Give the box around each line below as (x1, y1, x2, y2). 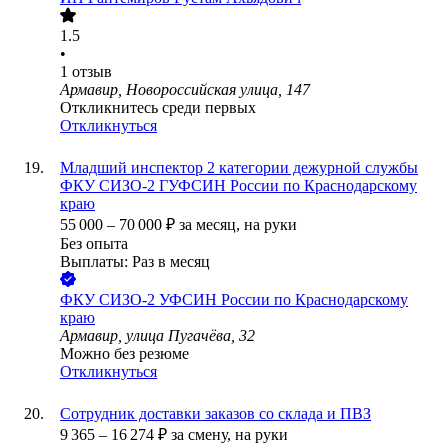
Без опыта (60, 235, 128, 253)
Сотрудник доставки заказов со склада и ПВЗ (60, 405, 371, 423)
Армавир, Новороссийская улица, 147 (60, 81, 310, 99)
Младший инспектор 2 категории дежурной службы (60, 159, 418, 177)
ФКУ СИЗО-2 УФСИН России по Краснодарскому (60, 291, 408, 309)
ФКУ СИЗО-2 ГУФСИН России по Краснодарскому (60, 177, 417, 195)
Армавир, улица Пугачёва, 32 (60, 327, 255, 345)
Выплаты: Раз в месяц (60, 253, 210, 271)
